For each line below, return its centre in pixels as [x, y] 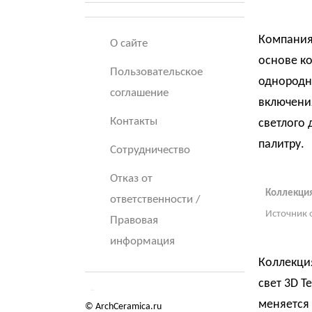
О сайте [129, 44]
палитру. [281, 145]
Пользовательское [156, 72]
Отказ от [131, 179]
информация [142, 241]
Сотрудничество [150, 150]
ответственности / [155, 200]
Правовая [134, 220]
